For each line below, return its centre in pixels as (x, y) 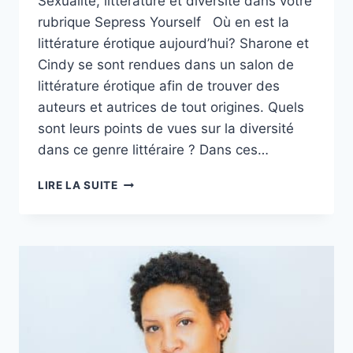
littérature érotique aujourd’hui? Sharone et (173, 44)
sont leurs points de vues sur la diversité (166, 129)
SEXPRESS (147, 264)
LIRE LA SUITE (78, 186)
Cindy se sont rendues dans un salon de (166, 65)
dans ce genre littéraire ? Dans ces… (153, 150)
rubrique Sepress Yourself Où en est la (163, 22)
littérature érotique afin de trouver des (159, 86)
